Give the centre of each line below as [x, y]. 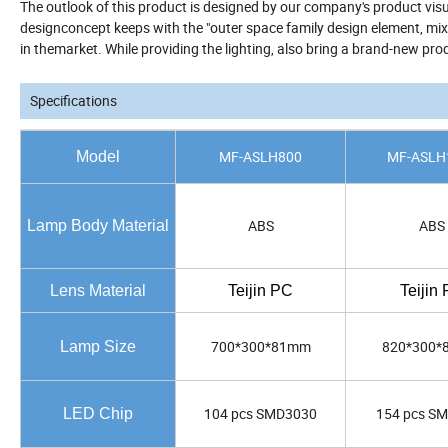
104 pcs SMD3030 [260, 414]
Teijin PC [260, 291]
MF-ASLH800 [260, 157]
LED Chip [98, 414]
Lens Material [98, 291]
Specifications [73, 101]
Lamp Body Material [98, 226]
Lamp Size [98, 347]
